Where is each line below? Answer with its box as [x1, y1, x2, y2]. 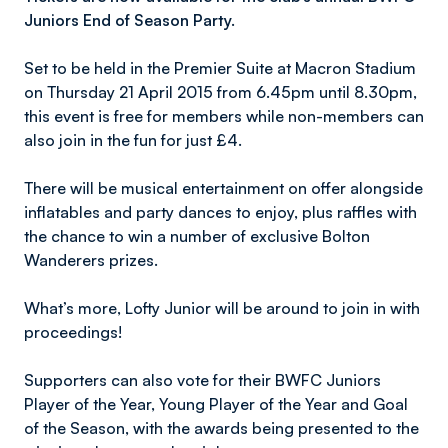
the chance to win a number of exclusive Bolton [24, 226, 370, 246]
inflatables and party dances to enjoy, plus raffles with [24, 202, 417, 222]
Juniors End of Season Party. [24, 10, 235, 30]
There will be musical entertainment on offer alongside [24, 178, 423, 198]
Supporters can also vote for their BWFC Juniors [24, 370, 381, 390]
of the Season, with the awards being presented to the [24, 418, 419, 438]
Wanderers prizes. [24, 250, 158, 270]
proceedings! [24, 322, 126, 342]
